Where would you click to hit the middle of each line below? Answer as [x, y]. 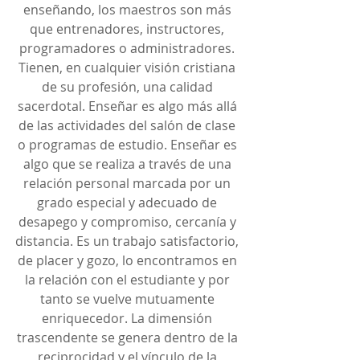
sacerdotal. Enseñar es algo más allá [129, 106]
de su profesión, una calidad [129, 87]
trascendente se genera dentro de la [129, 338]
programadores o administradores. [129, 49]
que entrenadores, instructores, [129, 29]
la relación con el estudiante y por [129, 280]
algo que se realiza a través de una [129, 164]
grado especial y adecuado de [129, 203]
